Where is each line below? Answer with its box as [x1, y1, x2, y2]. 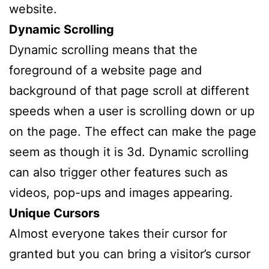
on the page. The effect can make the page [9, 124, 256, 139]
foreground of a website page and [9, 62, 202, 77]
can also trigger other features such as [9, 165, 228, 180]
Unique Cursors [9, 205, 100, 220]
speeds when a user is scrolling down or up [9, 103, 255, 118]
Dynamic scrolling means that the [9, 42, 198, 57]
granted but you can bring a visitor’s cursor [9, 246, 250, 261]
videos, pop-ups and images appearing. [9, 185, 233, 200]
